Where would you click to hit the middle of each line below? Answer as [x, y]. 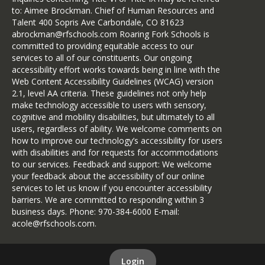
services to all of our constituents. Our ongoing [102, 58]
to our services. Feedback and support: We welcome [112, 164]
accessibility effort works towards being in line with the [116, 70]
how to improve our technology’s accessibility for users [117, 140]
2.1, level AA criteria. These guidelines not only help [109, 93]
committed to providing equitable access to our [103, 46]
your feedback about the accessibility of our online [108, 176]
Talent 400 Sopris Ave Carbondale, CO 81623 [98, 22]
